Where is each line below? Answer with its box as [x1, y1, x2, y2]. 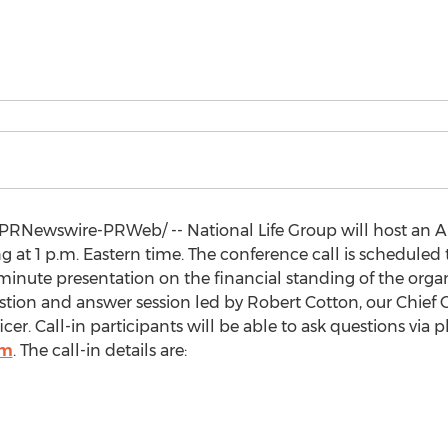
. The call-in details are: [12, 341, 187, 360]
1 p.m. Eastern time [34, 245, 181, 264]
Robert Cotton [246, 293, 359, 312]
